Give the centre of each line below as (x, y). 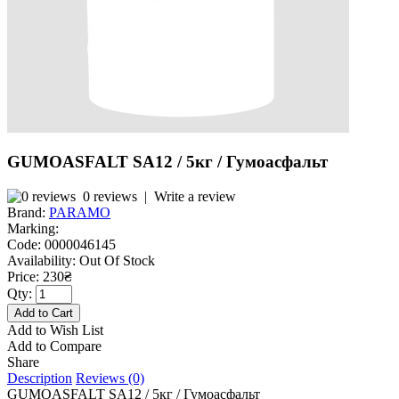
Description (40, 378)
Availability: (41, 260)
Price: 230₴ (40, 276)
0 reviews (110, 196)
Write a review (195, 196)
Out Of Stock (115, 260)
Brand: (26, 212)
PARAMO (80, 212)
